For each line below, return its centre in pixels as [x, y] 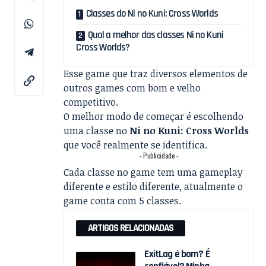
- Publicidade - [159, 155]
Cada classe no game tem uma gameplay [153, 172]
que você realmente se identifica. [136, 145]
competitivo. [91, 102]
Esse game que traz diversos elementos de [156, 73]
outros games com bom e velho [132, 88]
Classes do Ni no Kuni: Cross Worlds [152, 13]
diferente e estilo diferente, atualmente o [153, 186]
